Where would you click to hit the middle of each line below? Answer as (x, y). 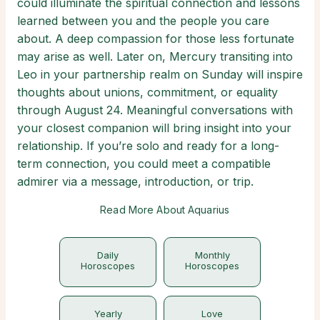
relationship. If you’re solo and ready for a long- (148, 145)
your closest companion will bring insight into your (154, 127)
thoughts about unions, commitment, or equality (147, 92)
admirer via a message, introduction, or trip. (135, 181)
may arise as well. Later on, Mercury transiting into (155, 56)
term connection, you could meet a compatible (144, 163)
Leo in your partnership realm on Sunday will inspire (160, 74)
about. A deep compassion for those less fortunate (156, 38)
